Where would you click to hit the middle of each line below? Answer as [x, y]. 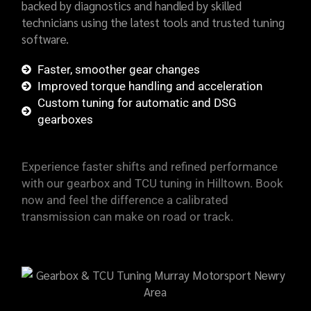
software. [45, 39]
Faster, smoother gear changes [118, 69]
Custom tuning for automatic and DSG [137, 103]
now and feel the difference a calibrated [125, 200]
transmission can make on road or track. [128, 217]
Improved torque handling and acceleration [150, 86]
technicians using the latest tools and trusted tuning [153, 22]
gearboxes [65, 119]
